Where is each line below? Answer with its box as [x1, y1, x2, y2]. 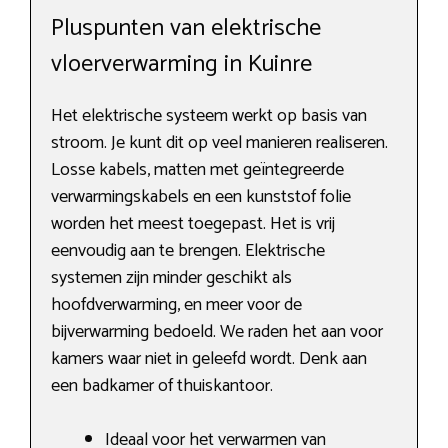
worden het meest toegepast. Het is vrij [51, 209, 335, 240]
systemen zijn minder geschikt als [51, 263, 292, 294]
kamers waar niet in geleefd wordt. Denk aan [51, 344, 367, 375]
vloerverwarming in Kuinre [51, 45, 312, 85]
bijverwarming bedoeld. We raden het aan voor [51, 317, 383, 348]
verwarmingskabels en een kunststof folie [51, 182, 351, 213]
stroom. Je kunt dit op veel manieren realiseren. [51, 128, 388, 159]
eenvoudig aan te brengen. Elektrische [51, 236, 325, 267]
